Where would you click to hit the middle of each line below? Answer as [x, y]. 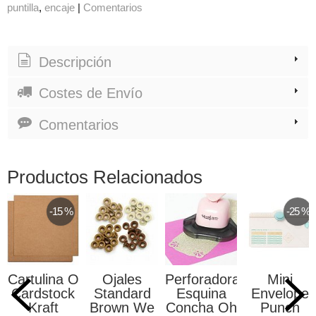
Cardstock [43, 293]
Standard [122, 293]
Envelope [280, 293]
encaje [60, 8]
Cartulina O [43, 279]
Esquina [201, 293]
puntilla [23, 8]
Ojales [122, 279]
